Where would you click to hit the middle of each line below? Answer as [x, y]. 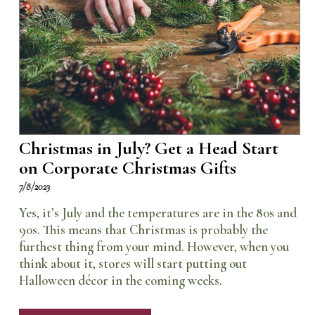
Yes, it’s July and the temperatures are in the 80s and [157, 213]
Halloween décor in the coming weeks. [120, 280]
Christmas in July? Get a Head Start [148, 148]
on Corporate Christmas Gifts [127, 167]
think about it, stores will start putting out [133, 263]
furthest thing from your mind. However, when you [154, 246]
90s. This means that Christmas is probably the [143, 230]
